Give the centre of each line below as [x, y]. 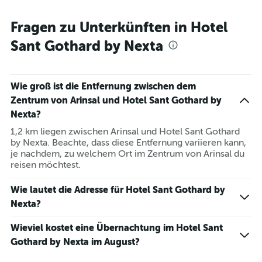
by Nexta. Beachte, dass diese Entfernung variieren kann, [128, 143]
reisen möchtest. [46, 165]
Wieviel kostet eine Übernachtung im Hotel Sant [117, 228]
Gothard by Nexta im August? [75, 242]
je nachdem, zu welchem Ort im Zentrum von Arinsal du [127, 154]
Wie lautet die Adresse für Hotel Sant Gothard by [118, 190]
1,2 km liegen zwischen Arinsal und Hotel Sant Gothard [125, 132]
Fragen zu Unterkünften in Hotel [119, 27]
